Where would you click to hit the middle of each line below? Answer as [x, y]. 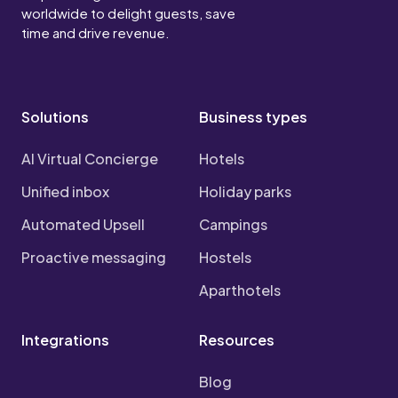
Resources [237, 340]
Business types [253, 117]
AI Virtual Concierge [90, 159]
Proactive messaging [94, 258]
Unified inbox [65, 192]
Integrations [65, 340]
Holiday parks [245, 192]
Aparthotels [240, 291]
